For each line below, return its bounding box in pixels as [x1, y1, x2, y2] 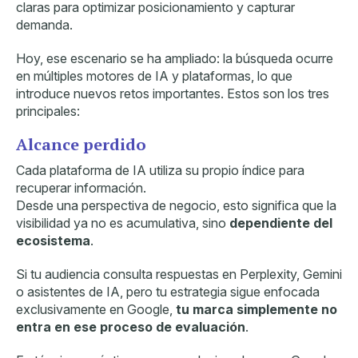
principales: [16, 102, 80, 119]
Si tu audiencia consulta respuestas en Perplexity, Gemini [16, 265, 342, 282]
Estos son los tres [227, 85, 329, 101]
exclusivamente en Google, [16, 300, 176, 317]
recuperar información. [16, 179, 146, 196]
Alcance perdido [16, 133, 146, 155]
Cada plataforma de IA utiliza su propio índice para [16, 161, 304, 178]
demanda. [16, 16, 73, 33]
